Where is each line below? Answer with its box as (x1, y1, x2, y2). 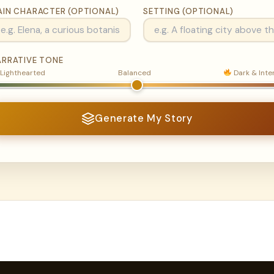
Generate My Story (95, 112, 193, 125)
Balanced (117, 68, 151, 78)
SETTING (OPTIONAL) (143, 6, 234, 17)
